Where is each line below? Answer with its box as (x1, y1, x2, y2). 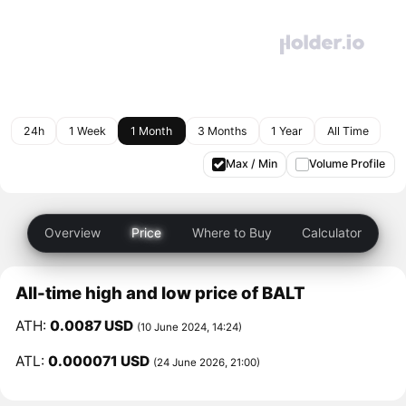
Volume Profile (309, 157, 386, 171)
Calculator (301, 225, 362, 241)
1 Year (270, 123, 303, 138)
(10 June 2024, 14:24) (137, 321, 243, 334)
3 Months (198, 123, 247, 138)
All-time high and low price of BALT (15, 283, 306, 304)
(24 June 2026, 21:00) (153, 355, 261, 369)
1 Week (68, 123, 106, 138)
